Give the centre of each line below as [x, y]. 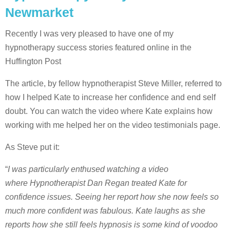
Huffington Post [33, 61]
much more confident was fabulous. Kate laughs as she [105, 210]
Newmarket [39, 12]
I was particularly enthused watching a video [88, 169]
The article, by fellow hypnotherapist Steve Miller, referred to [113, 83]
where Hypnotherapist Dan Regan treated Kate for [96, 183]
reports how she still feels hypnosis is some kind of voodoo [111, 224]
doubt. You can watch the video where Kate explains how [109, 111]
